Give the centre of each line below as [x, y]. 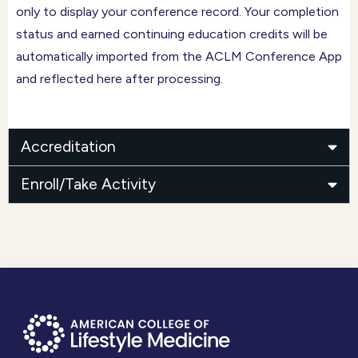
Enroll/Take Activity [88, 184]
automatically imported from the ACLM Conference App [179, 56]
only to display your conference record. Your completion [177, 11]
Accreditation [68, 146]
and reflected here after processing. [119, 78]
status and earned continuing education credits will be [172, 34]
